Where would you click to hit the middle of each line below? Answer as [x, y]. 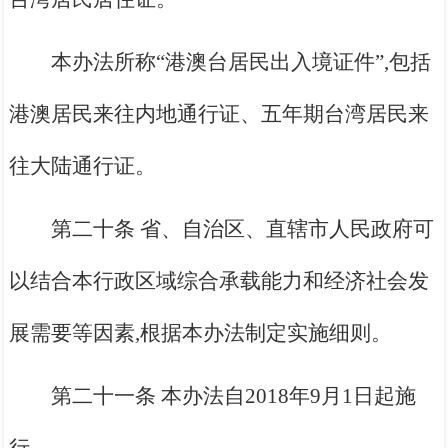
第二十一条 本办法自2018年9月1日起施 [234, 396]
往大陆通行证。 [83, 166]
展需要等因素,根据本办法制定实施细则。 [201, 333]
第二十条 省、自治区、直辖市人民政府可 [243, 229]
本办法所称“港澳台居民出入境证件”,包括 [241, 62]
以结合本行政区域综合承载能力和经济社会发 [219, 281]
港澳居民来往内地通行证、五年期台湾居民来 [219, 114]
